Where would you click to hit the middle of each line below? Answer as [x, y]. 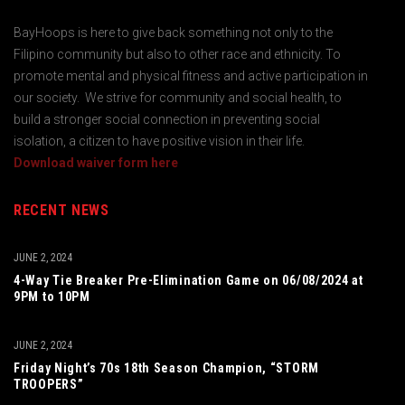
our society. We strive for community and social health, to [178, 98]
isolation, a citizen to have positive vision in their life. [159, 141]
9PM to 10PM [52, 297]
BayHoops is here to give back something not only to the [173, 33]
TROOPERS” [49, 384]
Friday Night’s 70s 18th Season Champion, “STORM [166, 368]
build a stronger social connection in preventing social [167, 119]
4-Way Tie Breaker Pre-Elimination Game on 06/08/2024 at [188, 280]
